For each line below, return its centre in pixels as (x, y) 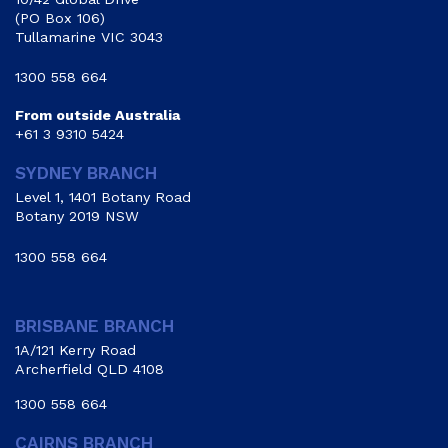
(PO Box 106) (60, 17)
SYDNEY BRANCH (86, 173)
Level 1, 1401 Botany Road (103, 197)
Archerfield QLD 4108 (89, 369)
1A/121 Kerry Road (75, 350)
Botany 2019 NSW (77, 216)
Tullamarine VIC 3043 (89, 36)
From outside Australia (97, 115)
